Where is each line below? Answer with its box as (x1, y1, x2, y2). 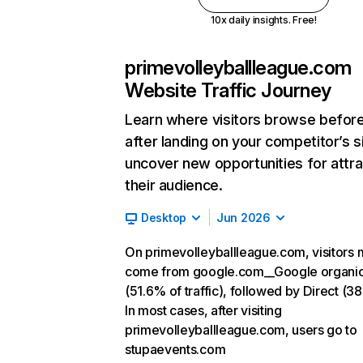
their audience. (125, 177, 223, 194)
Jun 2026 (216, 211, 271, 224)
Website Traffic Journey (125, 79, 331, 102)
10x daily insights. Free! (210, 14, 317, 26)
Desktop (141, 211, 187, 224)
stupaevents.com (125, 341, 226, 357)
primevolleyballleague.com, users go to (125, 322, 357, 338)
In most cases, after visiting (125, 302, 282, 318)
